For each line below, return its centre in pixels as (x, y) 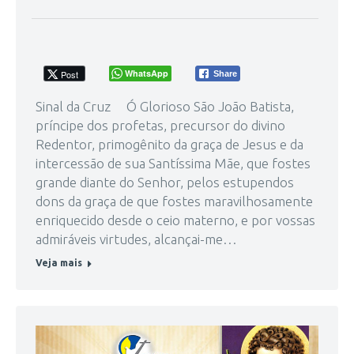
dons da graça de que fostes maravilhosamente (174, 201)
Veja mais (59, 262)
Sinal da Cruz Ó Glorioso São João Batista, (165, 106)
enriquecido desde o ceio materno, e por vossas (175, 220)
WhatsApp (147, 73)
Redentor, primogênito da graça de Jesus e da (169, 144)
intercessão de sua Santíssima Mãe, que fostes (173, 163)
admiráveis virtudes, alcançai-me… (136, 239)
